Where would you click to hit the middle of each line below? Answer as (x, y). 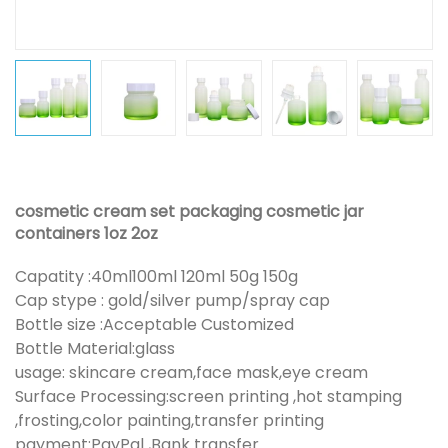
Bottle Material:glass (95, 348)
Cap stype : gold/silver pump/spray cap (174, 300)
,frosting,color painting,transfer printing (169, 420)
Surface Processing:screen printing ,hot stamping (208, 396)
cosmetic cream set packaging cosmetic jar (189, 211)
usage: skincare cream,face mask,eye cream (193, 372)
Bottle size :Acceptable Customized (154, 324)
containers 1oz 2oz (86, 233)
